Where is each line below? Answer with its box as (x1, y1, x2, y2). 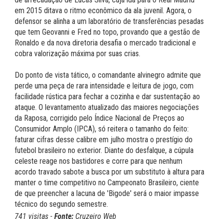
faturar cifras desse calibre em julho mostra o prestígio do (15, 135, 193, 145)
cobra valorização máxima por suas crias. (15, 49, 140, 59)
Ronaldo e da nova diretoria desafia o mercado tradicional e (15, 38, 196, 48)
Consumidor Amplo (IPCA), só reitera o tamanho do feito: (15, 124, 189, 134)
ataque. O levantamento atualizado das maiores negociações (15, 103, 199, 112)
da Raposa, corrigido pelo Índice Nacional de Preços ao (15, 113, 184, 123)
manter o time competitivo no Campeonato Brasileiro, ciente (15, 178, 199, 188)
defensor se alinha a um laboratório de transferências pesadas (15, 17, 204, 26)
